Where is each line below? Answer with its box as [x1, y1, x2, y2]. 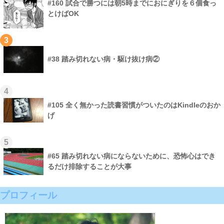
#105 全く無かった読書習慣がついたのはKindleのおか [47, 101, 220, 109]
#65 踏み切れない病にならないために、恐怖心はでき [47, 152, 215, 160]
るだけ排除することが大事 [47, 162, 131, 171]
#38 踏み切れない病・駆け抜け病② [47, 55, 159, 63]
